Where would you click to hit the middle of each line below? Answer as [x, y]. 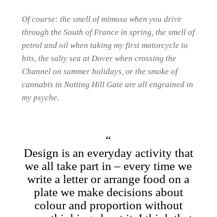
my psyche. [40, 98]
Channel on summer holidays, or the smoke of [100, 71]
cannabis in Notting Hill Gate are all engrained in [107, 85]
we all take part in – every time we [108, 166]
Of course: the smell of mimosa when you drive [101, 19]
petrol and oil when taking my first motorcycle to [105, 45]
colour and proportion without [108, 205]
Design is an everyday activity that [108, 153]
